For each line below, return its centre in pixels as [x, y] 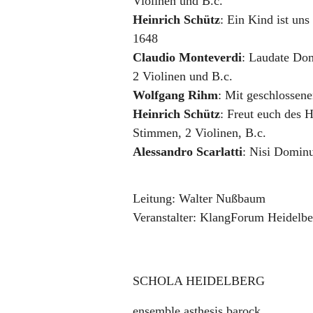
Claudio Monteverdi [187, 57]
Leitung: [154, 198]
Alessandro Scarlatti [188, 152]
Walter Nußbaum [222, 198]
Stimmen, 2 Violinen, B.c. [199, 133]
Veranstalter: [165, 217]
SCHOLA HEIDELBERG [199, 281]
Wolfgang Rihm [175, 95]
